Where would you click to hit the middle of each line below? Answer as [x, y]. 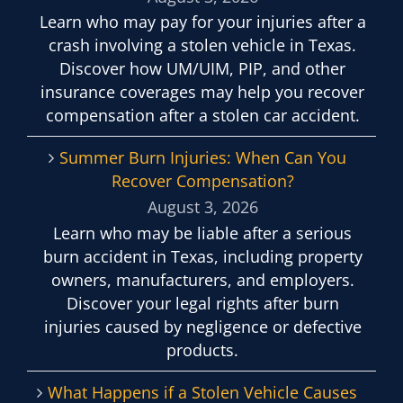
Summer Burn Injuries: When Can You [202, 158]
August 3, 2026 [202, 207]
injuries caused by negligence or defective [202, 326]
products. [202, 349]
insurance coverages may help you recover [202, 92]
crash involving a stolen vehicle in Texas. [202, 45]
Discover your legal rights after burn [202, 303]
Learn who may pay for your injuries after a [202, 22]
